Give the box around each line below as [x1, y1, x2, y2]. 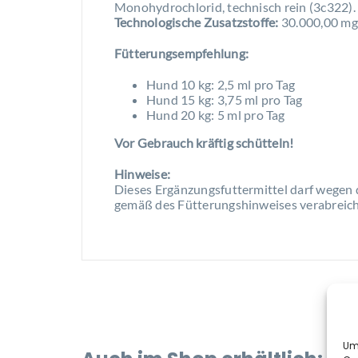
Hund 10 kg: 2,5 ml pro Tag [145, 76, 296, 92]
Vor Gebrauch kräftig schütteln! [113, 134, 294, 150]
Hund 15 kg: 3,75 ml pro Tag [145, 91, 303, 107]
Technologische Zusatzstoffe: [113, 14, 281, 30]
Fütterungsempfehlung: [113, 45, 249, 61]
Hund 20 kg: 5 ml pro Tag [145, 106, 285, 122]
